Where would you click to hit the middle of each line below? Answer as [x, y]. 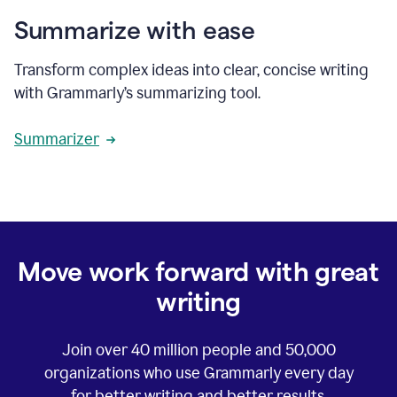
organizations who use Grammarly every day [198, 373]
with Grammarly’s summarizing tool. [137, 93]
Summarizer [57, 139]
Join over [96, 350]
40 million [164, 350]
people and [241, 350]
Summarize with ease [135, 30]
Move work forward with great [198, 271]
